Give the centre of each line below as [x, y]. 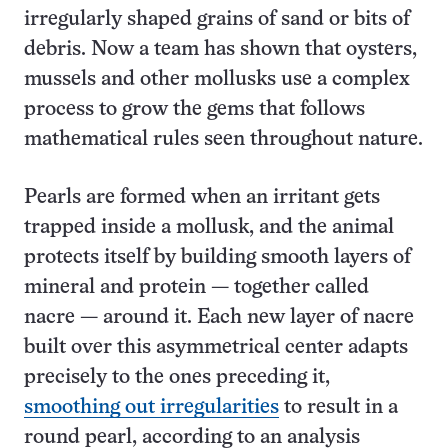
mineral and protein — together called [196, 287]
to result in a [338, 407]
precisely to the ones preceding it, [177, 377]
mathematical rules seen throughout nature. [223, 139]
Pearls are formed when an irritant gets [202, 197]
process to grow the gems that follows [194, 109]
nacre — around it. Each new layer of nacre [219, 317]
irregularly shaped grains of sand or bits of [217, 19]
